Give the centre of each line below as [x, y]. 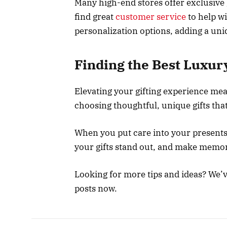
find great [95, 16]
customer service [151, 16]
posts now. [96, 189]
